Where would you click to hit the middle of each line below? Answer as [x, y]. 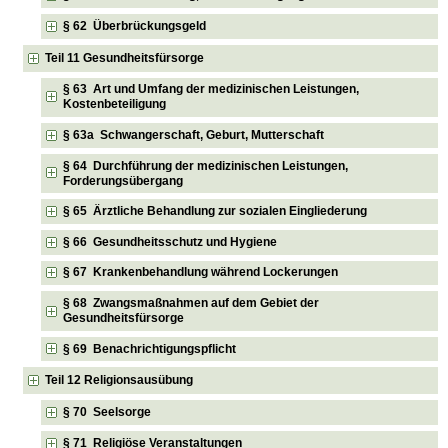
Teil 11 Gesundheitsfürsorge [125, 57]
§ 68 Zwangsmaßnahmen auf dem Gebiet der [191, 303]
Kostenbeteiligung [115, 104]
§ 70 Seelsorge [107, 412]
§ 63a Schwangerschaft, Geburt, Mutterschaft [194, 135]
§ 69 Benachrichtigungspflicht [150, 348]
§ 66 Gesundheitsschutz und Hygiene [170, 241]
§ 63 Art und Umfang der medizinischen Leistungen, [211, 89]
